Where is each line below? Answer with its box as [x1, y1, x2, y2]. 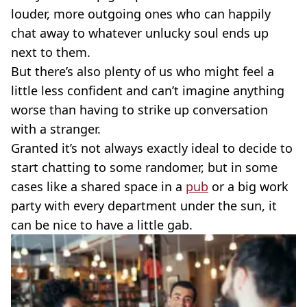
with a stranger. [11, 121, 101, 137]
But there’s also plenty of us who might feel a [11, 63, 274, 79]
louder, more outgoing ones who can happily [11, 5, 271, 22]
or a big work [208, 178, 288, 195]
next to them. [11, 44, 90, 60]
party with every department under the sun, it [11, 197, 277, 214]
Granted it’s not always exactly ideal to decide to [11, 140, 293, 156]
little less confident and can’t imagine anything [11, 82, 284, 99]
